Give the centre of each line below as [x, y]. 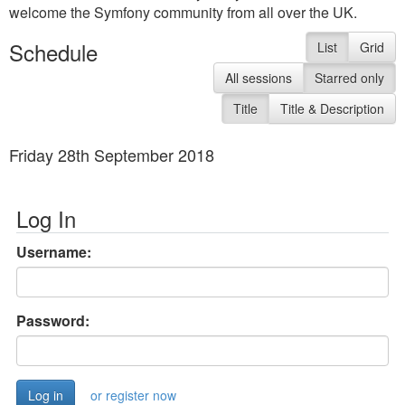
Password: [53, 320]
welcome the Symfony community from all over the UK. [183, 12]
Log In [46, 218]
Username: [54, 252]
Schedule [53, 52]
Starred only [349, 78]
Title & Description [332, 108]
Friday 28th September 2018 [112, 155]
